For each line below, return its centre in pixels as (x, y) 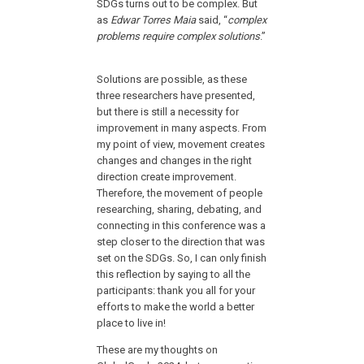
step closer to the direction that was (181, 242)
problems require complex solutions (179, 37)
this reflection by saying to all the (174, 275)
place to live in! (132, 323)
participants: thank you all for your (176, 291)
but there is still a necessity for (168, 112)
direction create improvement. (167, 177)
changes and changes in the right (175, 161)
